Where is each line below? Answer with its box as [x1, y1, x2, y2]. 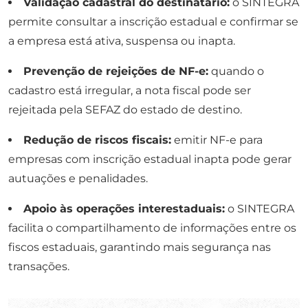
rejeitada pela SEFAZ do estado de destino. [8, 103, 242, 117]
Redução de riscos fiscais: [23, 133, 171, 147]
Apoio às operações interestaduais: [23, 202, 225, 216]
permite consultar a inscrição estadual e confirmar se [8, 15, 298, 29]
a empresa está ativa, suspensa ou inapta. [8, 34, 235, 48]
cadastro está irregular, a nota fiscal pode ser [8, 84, 251, 98]
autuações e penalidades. [8, 172, 148, 186]
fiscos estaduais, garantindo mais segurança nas [8, 241, 271, 254]
